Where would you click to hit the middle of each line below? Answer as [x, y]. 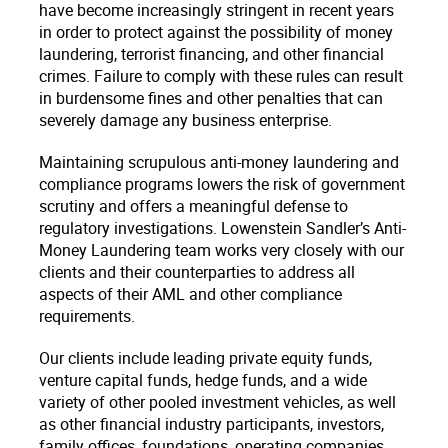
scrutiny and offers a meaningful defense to [193, 206]
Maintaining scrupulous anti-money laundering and [219, 162]
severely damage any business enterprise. [185, 120]
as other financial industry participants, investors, [211, 424]
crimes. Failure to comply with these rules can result [221, 76]
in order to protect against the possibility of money [216, 32]
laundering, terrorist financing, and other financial [211, 54]
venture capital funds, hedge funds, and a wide [203, 380]
